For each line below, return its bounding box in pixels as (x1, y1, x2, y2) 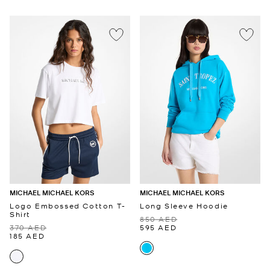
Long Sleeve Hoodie (140, 201, 228, 211)
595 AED (140, 222, 177, 233)
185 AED (10, 231, 45, 241)
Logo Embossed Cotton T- (10, 201, 126, 211)
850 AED (140, 214, 178, 224)
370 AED (10, 222, 47, 233)
